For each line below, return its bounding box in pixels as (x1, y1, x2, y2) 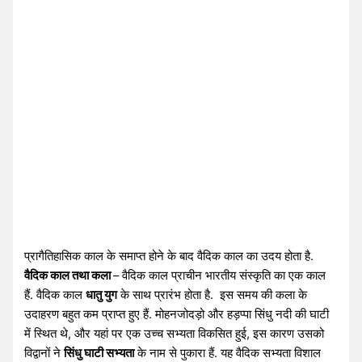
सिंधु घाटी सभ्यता (64, 345, 135, 360)
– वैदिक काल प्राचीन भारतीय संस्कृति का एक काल (113, 267, 326, 283)
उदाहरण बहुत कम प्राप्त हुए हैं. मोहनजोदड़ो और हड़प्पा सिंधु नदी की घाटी (24, 306, 330, 322)
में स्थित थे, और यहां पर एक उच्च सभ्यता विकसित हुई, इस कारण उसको (24, 326, 325, 341)
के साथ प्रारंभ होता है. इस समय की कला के (117, 287, 308, 302)
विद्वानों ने (24, 345, 65, 360)
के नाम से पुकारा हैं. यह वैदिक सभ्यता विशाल (134, 345, 322, 360)
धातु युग (86, 287, 118, 302)
